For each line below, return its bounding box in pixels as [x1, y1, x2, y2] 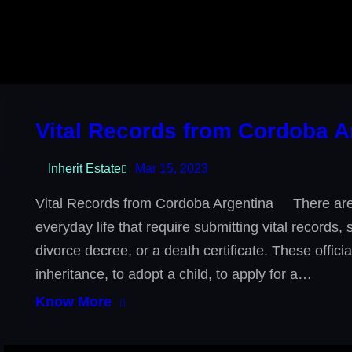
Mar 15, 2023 [135, 162, 209, 175]
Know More [35, 294, 112, 310]
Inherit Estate [48, 162, 122, 175]
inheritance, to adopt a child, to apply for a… [35, 266, 313, 282]
